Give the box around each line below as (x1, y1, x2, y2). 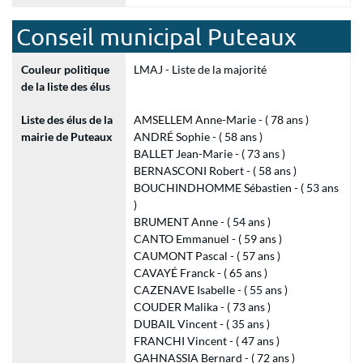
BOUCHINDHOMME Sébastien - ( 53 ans (133, 181, 339, 194)
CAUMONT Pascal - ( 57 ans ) (133, 249, 280, 263)
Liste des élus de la (21, 113, 113, 126)
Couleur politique (21, 62, 109, 76)
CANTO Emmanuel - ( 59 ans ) (133, 232, 282, 246)
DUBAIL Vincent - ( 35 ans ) (133, 317, 270, 331)
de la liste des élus (21, 79, 110, 93)
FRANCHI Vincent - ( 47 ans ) (133, 334, 280, 348)
